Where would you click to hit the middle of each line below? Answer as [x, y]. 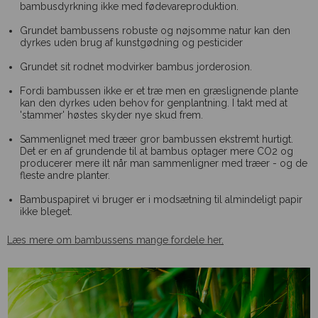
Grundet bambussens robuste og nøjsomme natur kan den [155, 30]
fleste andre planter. [66, 175]
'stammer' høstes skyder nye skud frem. [111, 115]
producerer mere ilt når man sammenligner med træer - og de [163, 163]
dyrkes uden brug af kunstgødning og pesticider [131, 42]
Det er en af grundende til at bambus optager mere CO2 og [156, 151]
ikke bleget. [47, 211]
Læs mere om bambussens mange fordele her [114, 240]
